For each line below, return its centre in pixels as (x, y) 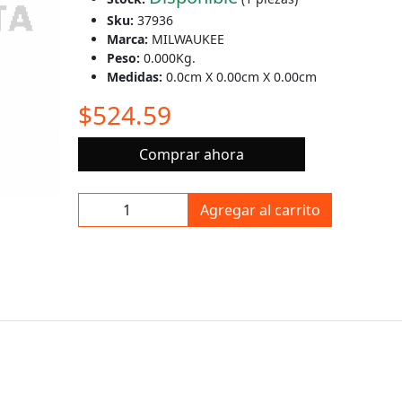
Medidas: (136, 77)
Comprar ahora (191, 154)
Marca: (129, 39)
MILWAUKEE (188, 39)
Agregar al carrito (260, 210)
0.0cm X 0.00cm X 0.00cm (241, 77)
